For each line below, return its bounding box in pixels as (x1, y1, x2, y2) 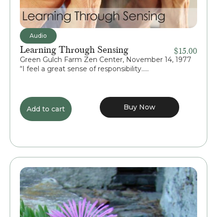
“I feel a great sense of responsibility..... (20, 64, 149, 74)
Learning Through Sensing (20, 42, 128, 56)
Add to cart (27, 105, 65, 114)
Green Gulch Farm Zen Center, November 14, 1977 (20, 55, 191, 64)
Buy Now (124, 103, 156, 112)
